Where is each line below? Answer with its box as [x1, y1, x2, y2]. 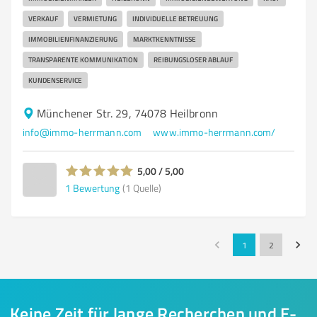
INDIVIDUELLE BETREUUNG [132, 13, 218, 23]
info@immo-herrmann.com [23, 125, 142, 139]
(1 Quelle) [122, 180, 161, 195]
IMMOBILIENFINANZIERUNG [28, 34, 117, 44]
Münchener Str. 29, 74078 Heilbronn [37, 105, 219, 121]
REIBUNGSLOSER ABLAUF [154, 54, 233, 64]
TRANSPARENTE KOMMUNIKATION [28, 54, 138, 64]
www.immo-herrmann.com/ [153, 125, 276, 139]
